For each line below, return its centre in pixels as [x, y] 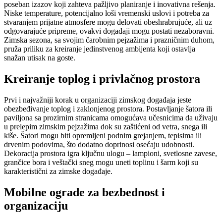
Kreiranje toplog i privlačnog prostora [102, 79]
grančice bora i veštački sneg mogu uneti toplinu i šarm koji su [101, 162]
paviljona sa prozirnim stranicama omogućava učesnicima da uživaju [111, 117]
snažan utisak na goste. [40, 58]
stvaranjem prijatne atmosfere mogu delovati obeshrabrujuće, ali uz [108, 22]
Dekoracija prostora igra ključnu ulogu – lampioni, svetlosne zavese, [111, 153]
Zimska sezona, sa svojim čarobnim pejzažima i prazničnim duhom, [109, 40]
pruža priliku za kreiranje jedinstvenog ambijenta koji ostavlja [100, 49]
